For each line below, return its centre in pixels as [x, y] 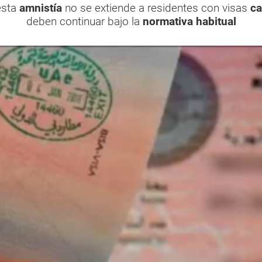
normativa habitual [189, 21]
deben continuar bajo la [84, 21]
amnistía [41, 8]
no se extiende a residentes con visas [156, 8]
